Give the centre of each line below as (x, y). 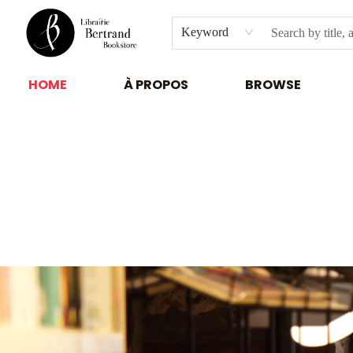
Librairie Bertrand (58, 118)
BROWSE (273, 85)
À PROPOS (156, 85)
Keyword (205, 32)
